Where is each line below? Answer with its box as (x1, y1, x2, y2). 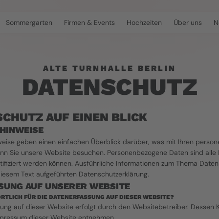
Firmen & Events (64, 18, 115, 27)
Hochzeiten (127, 18, 162, 27)
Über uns (174, 18, 202, 27)
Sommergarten (6, 18, 52, 27)
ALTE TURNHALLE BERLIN (43, 64, 176, 73)
